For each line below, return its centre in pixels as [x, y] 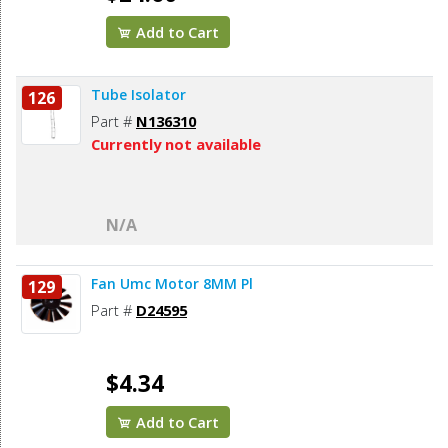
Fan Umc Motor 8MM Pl [172, 284]
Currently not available [176, 144]
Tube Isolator [138, 95]
